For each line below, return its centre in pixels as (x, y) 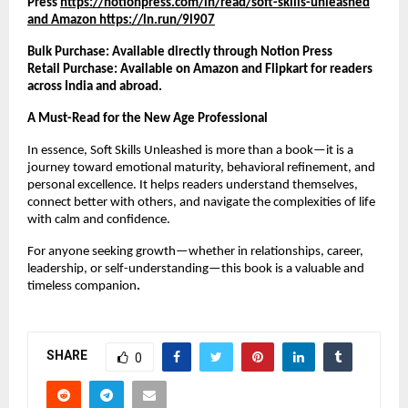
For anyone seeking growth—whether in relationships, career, (195, 251)
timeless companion (82, 286)
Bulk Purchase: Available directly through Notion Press (180, 52)
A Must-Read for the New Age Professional (148, 118)
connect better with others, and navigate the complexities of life (201, 202)
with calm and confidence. (99, 219)
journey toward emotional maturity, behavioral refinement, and (201, 168)
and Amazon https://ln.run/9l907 (121, 20)
